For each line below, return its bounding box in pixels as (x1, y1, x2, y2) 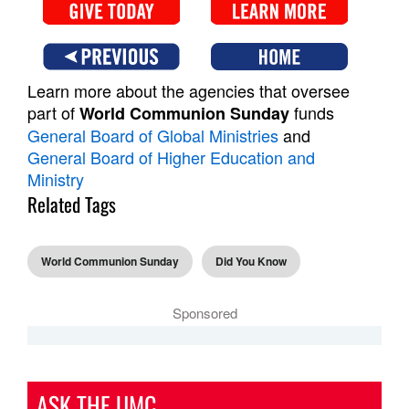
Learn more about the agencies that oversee (27, 79, 350, 103)
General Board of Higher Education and (27, 145, 315, 170)
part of (27, 100, 79, 125)
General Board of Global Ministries (27, 123, 278, 148)
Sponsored (172, 303, 237, 323)
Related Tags (27, 190, 116, 219)
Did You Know (215, 253, 287, 270)
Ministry (27, 167, 84, 192)
